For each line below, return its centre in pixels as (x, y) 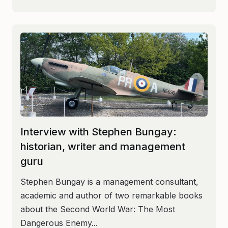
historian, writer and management (103, 146)
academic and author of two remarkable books (111, 195)
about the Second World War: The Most (98, 209)
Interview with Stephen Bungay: (98, 131)
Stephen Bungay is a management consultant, (109, 181)
